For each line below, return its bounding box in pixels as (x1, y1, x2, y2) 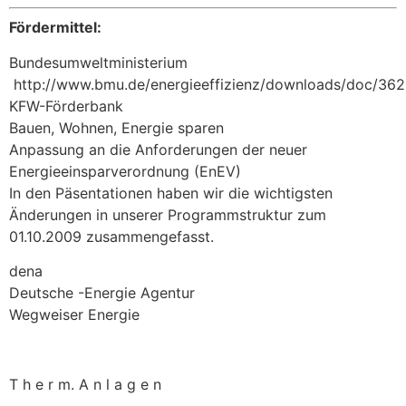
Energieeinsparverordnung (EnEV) (9, 161, 241, 180)
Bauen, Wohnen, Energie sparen (9, 118, 224, 137)
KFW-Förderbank (9, 96, 123, 115)
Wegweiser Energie (9, 305, 140, 324)
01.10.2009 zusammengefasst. (9, 227, 214, 246)
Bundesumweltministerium (9, 53, 197, 72)
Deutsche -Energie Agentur (9, 284, 195, 303)
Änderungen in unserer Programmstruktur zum (9, 205, 326, 224)
